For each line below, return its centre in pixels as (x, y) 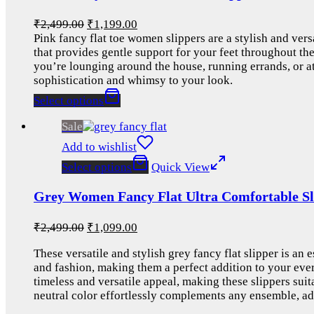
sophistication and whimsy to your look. (133, 80)
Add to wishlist (99, 146)
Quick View (180, 167)
